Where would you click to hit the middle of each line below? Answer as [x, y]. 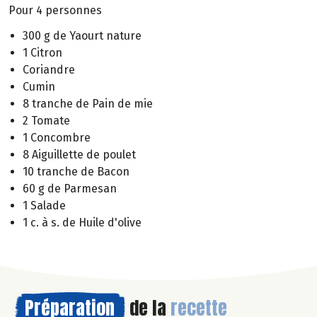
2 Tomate [46, 121]
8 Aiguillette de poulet [79, 155]
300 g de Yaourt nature [82, 36]
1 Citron [42, 53]
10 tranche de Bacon [76, 172]
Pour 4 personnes [55, 10]
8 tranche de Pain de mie [88, 104]
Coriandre [49, 70]
